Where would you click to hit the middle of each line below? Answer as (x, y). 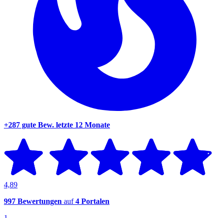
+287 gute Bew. (29, 125)
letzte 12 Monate (83, 125)
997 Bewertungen (33, 201)
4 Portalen (92, 201)
